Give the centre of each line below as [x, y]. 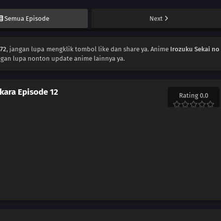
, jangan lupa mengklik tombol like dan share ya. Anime [88, 49]
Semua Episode [27, 19]
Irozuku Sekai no [195, 49]
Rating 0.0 [194, 96]
